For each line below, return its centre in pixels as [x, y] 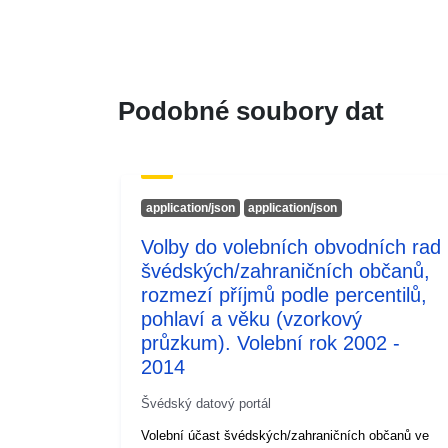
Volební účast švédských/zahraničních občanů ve [285, 435]
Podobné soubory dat [251, 110]
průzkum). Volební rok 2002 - [270, 342]
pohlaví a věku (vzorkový [251, 318]
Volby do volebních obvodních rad [291, 246]
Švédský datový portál [206, 403]
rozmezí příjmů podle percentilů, [284, 294]
